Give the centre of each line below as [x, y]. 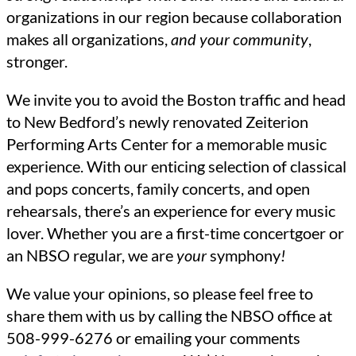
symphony [244, 255]
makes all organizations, [89, 39]
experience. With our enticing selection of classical [176, 166]
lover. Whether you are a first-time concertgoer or [175, 233]
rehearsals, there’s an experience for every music [171, 211]
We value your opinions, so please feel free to [160, 294]
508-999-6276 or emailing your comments [153, 338]
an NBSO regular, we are [91, 255]
